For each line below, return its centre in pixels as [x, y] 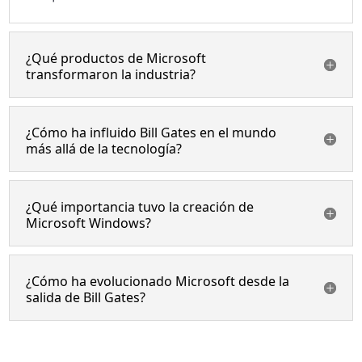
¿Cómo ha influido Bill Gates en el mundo [152, 130]
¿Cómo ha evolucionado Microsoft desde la [158, 279]
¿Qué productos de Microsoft [116, 56]
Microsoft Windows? [90, 221]
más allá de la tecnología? [106, 147]
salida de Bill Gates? [88, 295]
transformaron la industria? [113, 72]
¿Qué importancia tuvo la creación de [140, 205]
